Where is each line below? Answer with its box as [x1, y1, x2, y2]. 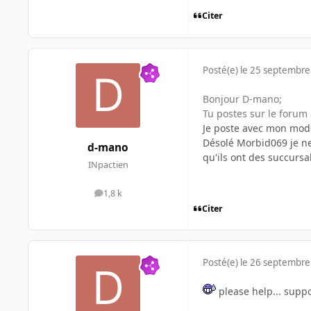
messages [107, 190, 148, 203]
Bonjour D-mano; [203, 92, 282, 106]
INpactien [87, 159, 128, 171]
